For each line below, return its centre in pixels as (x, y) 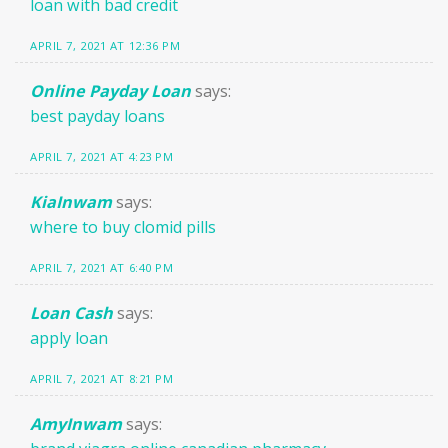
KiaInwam (71, 201)
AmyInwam (76, 423)
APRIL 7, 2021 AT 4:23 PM (102, 157)
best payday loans (97, 116)
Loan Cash (71, 312)
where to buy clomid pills (123, 226)
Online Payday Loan (110, 91)
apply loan (69, 337)
